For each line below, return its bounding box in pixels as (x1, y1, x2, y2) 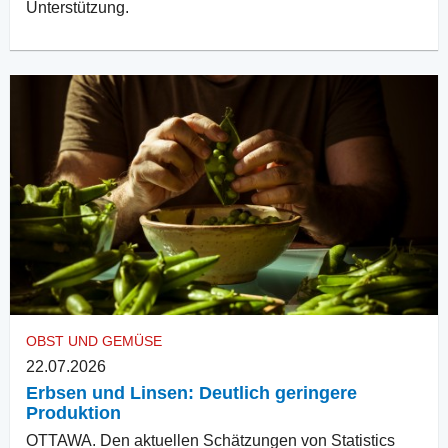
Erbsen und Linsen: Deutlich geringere (26, 383, 357, 404)
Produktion (26, 403, 121, 424)
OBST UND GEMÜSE (26, 333, 162, 350)
